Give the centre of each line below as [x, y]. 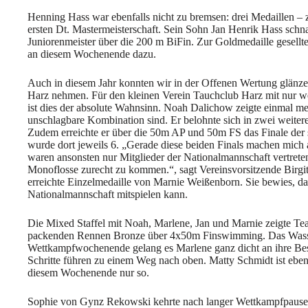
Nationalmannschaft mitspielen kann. [108, 194]
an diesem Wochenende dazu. [93, 54]
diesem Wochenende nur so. [88, 273]
